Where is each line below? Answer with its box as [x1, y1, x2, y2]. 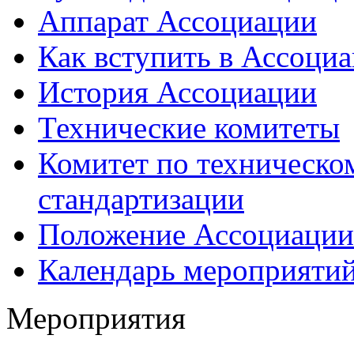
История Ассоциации [38, 74, 317, 109]
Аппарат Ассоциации [38, 3, 317, 38]
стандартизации [38, 181, 244, 216]
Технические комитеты [38, 110, 340, 145]
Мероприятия [6, 300, 186, 335]
